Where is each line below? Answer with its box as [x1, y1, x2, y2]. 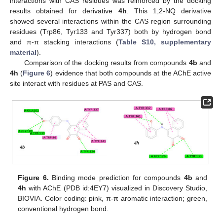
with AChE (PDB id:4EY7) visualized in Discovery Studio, [26, 184, 207, 192]
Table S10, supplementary [118, 38, 212, 46]
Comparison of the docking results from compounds [24, 59, 189, 67]
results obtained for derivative [10, 7, 118, 15]
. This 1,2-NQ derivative [126, 7, 212, 15]
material [10, 48, 37, 57]
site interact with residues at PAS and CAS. [10, 79, 143, 88]
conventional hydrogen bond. [18, 205, 109, 213]
